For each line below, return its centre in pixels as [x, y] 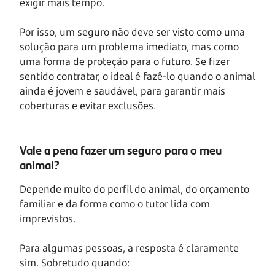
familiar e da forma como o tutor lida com [115, 203]
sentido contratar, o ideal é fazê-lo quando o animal [137, 76]
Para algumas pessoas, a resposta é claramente [129, 248]
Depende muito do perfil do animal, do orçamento [134, 189]
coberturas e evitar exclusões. [89, 105]
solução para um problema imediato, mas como [129, 46]
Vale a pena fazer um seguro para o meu [121, 149]
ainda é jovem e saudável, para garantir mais [122, 91]
